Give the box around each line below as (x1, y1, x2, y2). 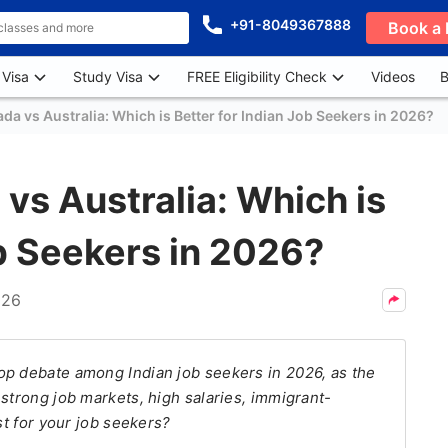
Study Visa (73, 68, 143, 85)
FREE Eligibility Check (187, 68, 327, 85)
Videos (371, 68, 415, 85)
